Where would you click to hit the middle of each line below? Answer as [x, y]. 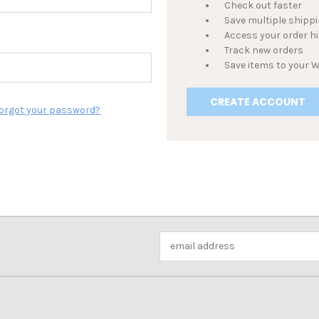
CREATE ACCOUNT [258, 101]
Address [178, 253]
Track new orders [264, 50]
